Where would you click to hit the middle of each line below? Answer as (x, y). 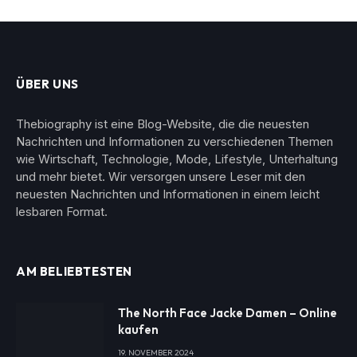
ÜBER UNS (47, 84)
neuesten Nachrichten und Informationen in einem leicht (168, 194)
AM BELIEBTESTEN (74, 272)
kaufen (138, 330)
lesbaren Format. (62, 212)
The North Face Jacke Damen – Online (228, 313)
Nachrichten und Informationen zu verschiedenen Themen (175, 142)
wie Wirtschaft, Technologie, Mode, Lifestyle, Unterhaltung (177, 159)
